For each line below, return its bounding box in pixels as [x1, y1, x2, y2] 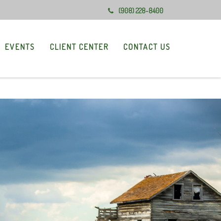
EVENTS [5, 42, 35, 52]
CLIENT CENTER [50, 42, 109, 52]
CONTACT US [123, 42, 171, 52]
